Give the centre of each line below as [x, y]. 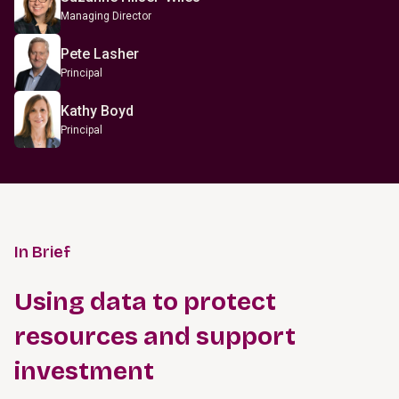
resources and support [155, 337]
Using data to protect [145, 302]
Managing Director [106, 16]
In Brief [42, 252]
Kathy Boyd [97, 111]
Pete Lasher [100, 54]
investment [84, 371]
